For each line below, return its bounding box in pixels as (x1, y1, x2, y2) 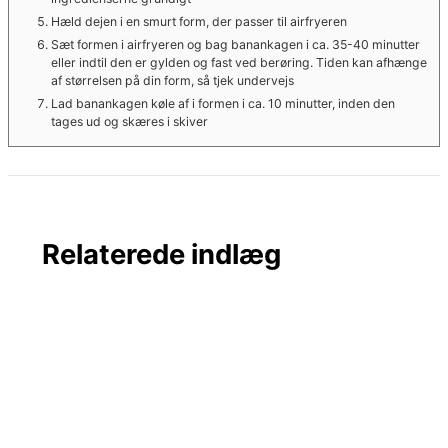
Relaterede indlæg (42, 236, 282, 271)
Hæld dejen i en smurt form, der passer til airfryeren (51, 14, 347, 30)
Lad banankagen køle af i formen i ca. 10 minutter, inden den (51, 96, 395, 112)
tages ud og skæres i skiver (51, 114, 208, 130)
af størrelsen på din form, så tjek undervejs (51, 73, 294, 89)
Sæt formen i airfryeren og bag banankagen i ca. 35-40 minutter (51, 37, 420, 53)
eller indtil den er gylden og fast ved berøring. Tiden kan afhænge (51, 55, 427, 71)
